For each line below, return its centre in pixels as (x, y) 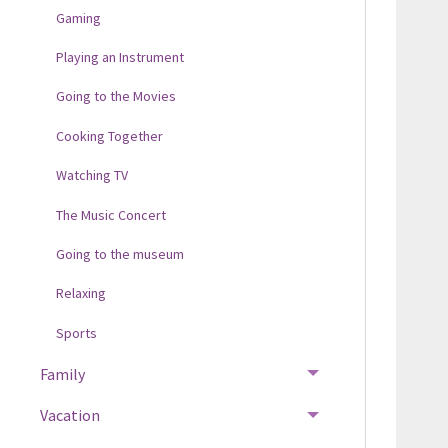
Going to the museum (119, 253)
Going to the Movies (115, 96)
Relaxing (80, 293)
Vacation (69, 415)
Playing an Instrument (119, 57)
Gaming (78, 17)
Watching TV (91, 175)
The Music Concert (110, 214)
